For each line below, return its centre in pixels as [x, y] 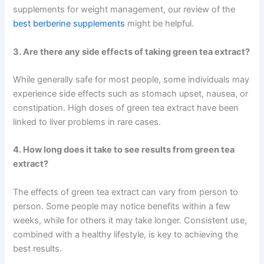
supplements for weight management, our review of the [124, 10]
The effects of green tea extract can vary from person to [126, 192]
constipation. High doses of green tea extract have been [126, 108]
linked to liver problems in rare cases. [87, 122]
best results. [38, 248]
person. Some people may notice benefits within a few [122, 206]
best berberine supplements [69, 24]
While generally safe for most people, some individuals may [131, 80]
